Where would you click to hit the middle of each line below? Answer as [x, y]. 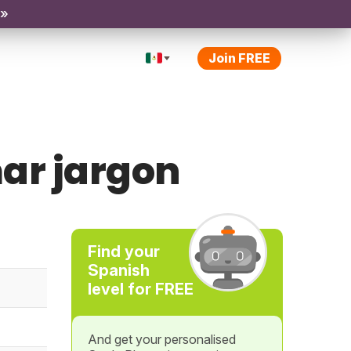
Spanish [118, 270]
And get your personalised [161, 339]
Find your [123, 251]
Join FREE [239, 58]
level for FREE [140, 289]
